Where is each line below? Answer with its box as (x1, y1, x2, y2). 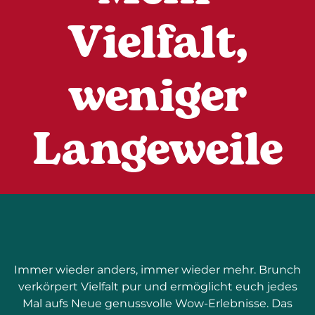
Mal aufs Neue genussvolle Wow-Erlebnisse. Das (22, 297, 292, 310)
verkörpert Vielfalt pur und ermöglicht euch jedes (18, 280, 297, 293)
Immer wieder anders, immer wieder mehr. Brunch (14, 263, 301, 276)
